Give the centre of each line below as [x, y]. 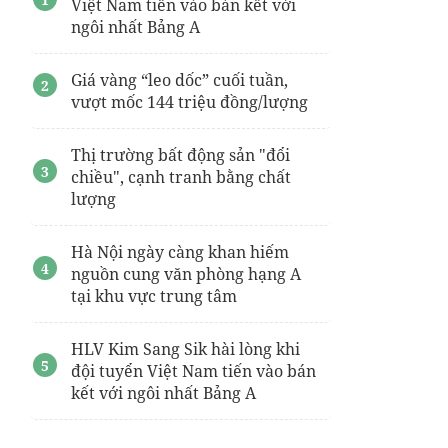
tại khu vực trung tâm [154, 296]
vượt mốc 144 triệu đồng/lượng [189, 102]
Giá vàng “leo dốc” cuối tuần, [179, 80]
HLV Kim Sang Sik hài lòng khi [185, 349]
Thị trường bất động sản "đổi [180, 155]
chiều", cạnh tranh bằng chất [181, 177]
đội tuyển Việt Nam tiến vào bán [193, 371]
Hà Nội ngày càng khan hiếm [180, 252]
